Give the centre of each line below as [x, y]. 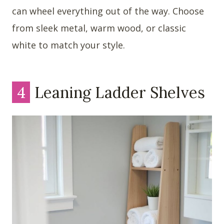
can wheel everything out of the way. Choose [108, 11]
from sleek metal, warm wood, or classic [99, 28]
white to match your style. [68, 45]
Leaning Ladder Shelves [118, 92]
